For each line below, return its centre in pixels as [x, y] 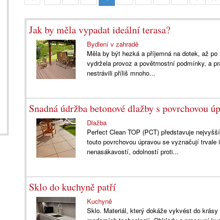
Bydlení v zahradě [113, 44]
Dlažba [97, 123]
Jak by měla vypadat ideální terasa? [100, 30]
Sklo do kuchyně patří [72, 187]
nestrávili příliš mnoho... [121, 73]
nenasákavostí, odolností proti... [133, 151]
